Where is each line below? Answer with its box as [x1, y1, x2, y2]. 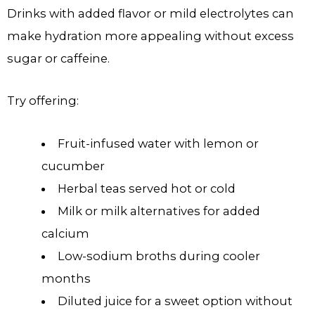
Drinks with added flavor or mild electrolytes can [7, 6, 294, 20]
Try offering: [7, 94, 79, 108]
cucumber [41, 158, 105, 173]
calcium [41, 226, 90, 240]
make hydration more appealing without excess [7, 28, 294, 43]
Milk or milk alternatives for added [57, 203, 260, 218]
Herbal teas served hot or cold [57, 181, 236, 195]
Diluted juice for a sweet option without [57, 293, 292, 308]
